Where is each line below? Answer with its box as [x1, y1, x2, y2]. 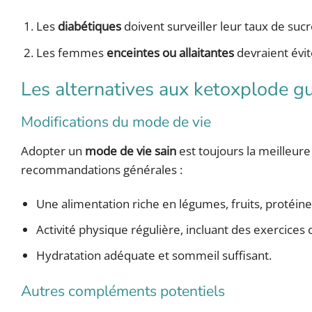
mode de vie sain [85, 142, 176, 159]
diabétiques [58, 18, 122, 35]
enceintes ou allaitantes [107, 44, 235, 61]
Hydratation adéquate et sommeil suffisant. [36, 247, 272, 264]
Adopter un [21, 142, 85, 159]
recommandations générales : [21, 161, 182, 178]
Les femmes [36, 44, 107, 61]
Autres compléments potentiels [21, 281, 225, 302]
